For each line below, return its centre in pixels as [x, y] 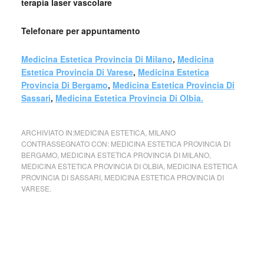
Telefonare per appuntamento [80, 31]
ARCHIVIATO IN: [47, 132]
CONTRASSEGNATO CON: [66, 143]
